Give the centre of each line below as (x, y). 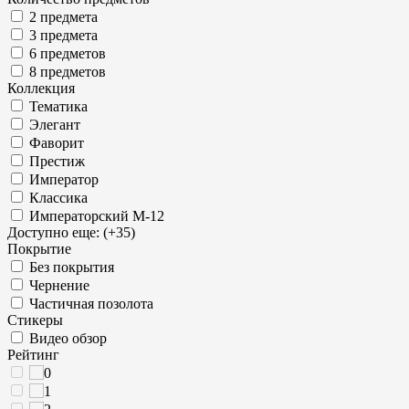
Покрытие (39, 249)
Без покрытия (72, 267)
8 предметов (68, 72)
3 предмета (63, 35)
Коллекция (41, 88)
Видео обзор (68, 338)
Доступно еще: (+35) (71, 232)
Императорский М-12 (97, 216)
